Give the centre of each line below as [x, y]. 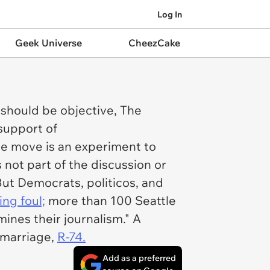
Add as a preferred [139, 258]
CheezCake [154, 43]
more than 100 [89, 200]
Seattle [154, 200]
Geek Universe [48, 43]
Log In [170, 14]
